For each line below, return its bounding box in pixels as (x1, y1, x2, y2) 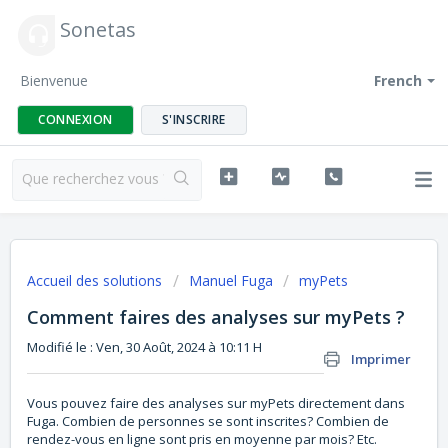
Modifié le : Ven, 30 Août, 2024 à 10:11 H (27, 338, 262, 356)
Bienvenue (20, 71, 88, 90)
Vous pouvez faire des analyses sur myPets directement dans (27, 394, 405, 413)
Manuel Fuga (189, 271, 273, 290)
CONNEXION (38, 111, 113, 128)
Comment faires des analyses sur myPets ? (27, 305, 405, 329)
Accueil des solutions (27, 271, 166, 290)
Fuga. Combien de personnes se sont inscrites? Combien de (27, 412, 389, 431)
